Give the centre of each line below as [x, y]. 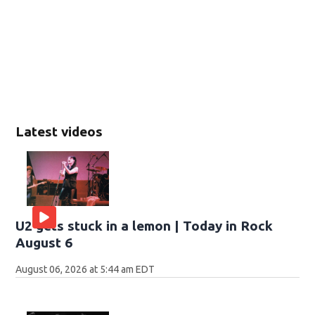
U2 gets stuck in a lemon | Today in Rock [144, 226]
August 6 [44, 243]
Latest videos [59, 132]
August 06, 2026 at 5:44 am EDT [85, 270]
